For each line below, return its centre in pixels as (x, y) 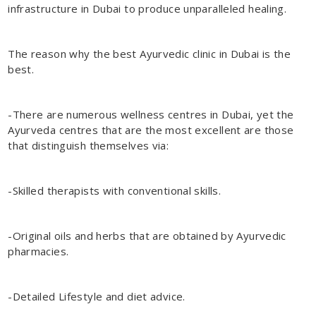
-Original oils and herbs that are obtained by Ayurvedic (147, 235)
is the (275, 53)
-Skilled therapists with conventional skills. (115, 190)
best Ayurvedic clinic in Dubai (184, 53)
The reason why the (59, 53)
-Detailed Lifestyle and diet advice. (97, 296)
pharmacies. (38, 251)
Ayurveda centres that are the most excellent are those (151, 129)
